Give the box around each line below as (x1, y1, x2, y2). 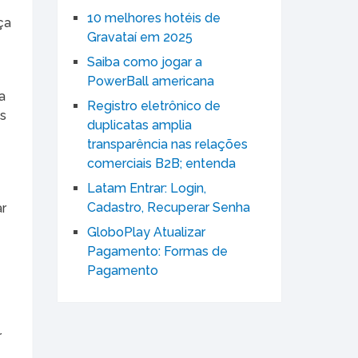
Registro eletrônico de (87, 98, 221, 114)
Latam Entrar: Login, (87, 181, 206, 197)
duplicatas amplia (87, 117, 192, 133)
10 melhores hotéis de (87, 10, 221, 26)
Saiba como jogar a (87, 54, 202, 70)
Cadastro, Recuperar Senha (87, 200, 250, 216)
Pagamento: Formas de (87, 244, 228, 260)
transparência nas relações (87, 137, 248, 153)
